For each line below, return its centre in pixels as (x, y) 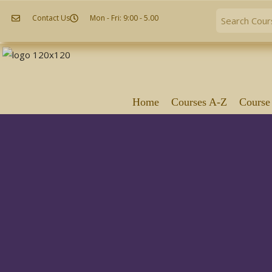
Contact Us (51, 18)
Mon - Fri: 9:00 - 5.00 (124, 18)
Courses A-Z (199, 102)
